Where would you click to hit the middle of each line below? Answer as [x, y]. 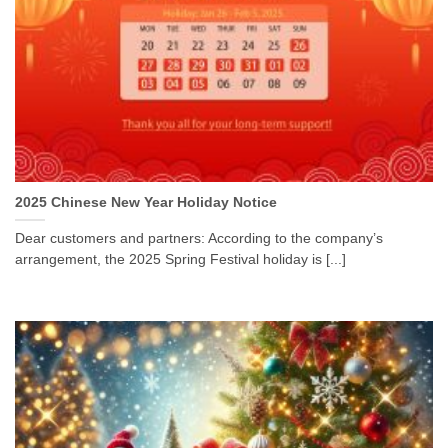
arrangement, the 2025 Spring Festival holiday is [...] [180, 260]
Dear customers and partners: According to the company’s [199, 239]
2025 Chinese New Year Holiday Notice [146, 203]
